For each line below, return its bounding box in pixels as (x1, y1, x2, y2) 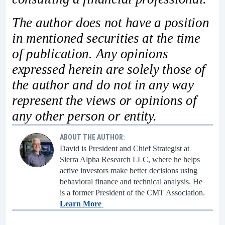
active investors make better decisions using (60, 166, 197, 175)
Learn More (60, 199, 103, 208)
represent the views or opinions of (12, 93, 197, 108)
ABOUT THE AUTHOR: (60, 133, 125, 142)
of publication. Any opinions (12, 46, 168, 62)
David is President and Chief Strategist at (60, 144, 189, 153)
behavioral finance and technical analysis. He (60, 177, 202, 186)
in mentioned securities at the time (12, 31, 200, 46)
